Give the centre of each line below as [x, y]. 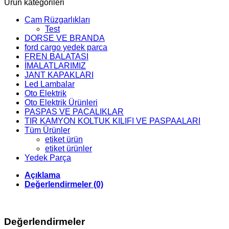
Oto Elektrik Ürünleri [61, 102]
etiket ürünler [68, 148]
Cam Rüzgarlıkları [57, 19]
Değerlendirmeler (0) [64, 184]
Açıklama [42, 175]
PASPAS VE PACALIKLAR [74, 111]
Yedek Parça [48, 157]
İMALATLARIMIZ [55, 65]
